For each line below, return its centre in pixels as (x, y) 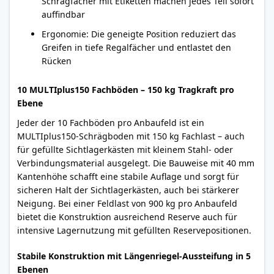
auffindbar (63, 14)
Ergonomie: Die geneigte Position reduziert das (139, 34)
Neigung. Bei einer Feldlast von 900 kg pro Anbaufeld (127, 203)
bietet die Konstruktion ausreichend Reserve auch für (127, 217)
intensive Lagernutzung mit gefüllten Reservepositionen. (134, 230)
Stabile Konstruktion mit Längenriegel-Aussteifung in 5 (134, 256)
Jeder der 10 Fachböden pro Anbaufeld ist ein (111, 123)
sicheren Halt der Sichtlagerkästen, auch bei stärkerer (128, 190)
